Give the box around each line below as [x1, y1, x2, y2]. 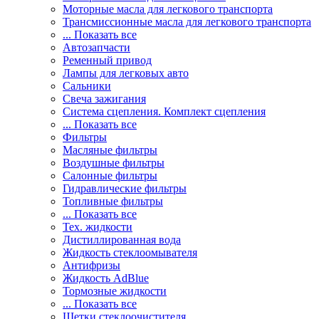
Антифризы [63, 259, 120, 271]
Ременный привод [63, 54, 152, 66]
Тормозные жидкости [63, 285, 167, 297]
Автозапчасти [63, 41, 130, 53]
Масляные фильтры [63, 144, 157, 156]
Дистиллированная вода [63, 234, 181, 246]
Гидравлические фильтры [63, 182, 187, 194]
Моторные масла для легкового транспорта [63, 3, 273, 15]
